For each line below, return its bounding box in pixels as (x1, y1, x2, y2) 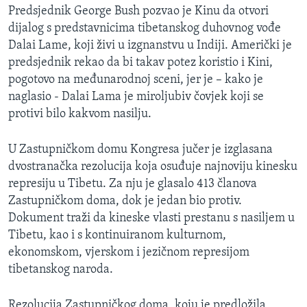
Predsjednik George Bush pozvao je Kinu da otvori (8, 4, 269, 18)
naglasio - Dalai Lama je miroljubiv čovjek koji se (8, 90, 264, 103)
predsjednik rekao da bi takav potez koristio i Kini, (8, 56, 273, 69)
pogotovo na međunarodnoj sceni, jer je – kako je (8, 73, 263, 86)
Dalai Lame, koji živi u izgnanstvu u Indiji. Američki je (8, 38, 292, 52)
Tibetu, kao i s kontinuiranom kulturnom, (8, 228, 226, 242)
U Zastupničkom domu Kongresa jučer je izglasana (8, 143, 273, 156)
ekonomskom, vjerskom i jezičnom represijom (8, 245, 249, 259)
